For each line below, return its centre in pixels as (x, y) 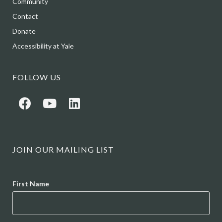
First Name (31, 183)
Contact (25, 16)
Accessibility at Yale (43, 46)
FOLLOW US (37, 77)
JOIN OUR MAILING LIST (63, 149)
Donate (24, 31)
